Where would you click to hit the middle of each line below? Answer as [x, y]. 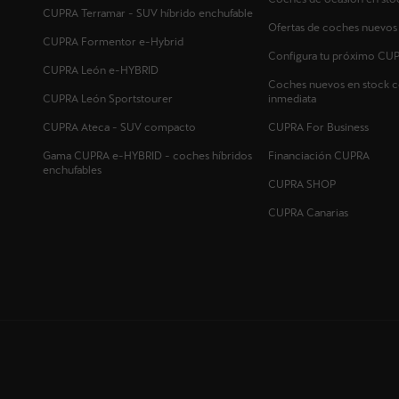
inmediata [292, 99]
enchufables [72, 171]
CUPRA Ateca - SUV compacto [119, 128]
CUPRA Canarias [308, 213]
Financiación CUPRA [318, 156]
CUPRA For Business [318, 128]
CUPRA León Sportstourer [108, 99]
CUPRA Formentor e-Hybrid [113, 42]
